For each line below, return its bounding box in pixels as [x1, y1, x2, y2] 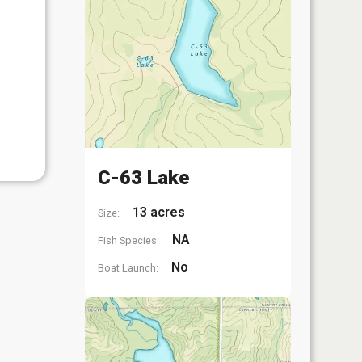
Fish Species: [98, 234, 159, 246]
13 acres [129, 204, 185, 220]
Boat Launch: [98, 262, 158, 274]
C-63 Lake [98, 166, 189, 189]
